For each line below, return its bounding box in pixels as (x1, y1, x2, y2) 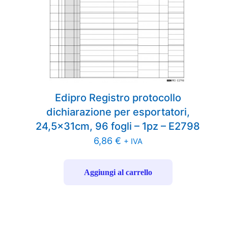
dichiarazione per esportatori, (46, 106, 190, 119)
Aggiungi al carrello (83, 168, 152, 177)
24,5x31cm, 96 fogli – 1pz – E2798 (36, 120, 201, 133)
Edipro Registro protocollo (54, 92, 181, 104)
